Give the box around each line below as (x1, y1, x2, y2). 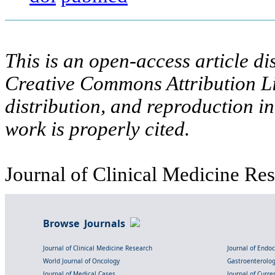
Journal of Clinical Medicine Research (43, 243, 152, 252)
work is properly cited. (5, 117, 190, 140)
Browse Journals (43, 216, 130, 230)
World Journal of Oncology (43, 256, 120, 265)
